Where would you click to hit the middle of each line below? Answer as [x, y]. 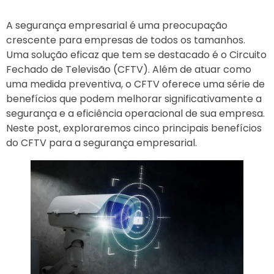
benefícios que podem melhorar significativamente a [134, 99]
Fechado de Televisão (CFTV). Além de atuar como [129, 70]
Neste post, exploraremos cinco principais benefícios [134, 128]
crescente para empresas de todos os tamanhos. [126, 40]
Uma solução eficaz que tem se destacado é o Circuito [136, 55]
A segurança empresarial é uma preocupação [117, 26]
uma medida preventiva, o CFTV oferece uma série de [135, 84]
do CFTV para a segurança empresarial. [102, 143]
